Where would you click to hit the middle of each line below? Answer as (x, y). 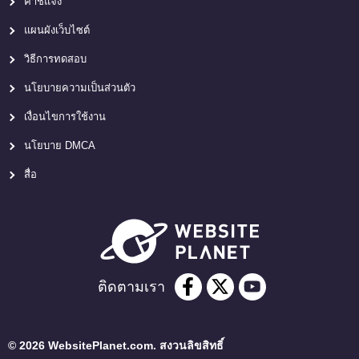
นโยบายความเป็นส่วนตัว (80, 87)
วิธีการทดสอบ (55, 58)
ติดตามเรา (131, 286)
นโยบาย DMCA (60, 145)
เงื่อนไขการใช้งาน (65, 116)
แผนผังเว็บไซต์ (57, 30)
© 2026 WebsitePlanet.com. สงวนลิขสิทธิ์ (116, 345)
